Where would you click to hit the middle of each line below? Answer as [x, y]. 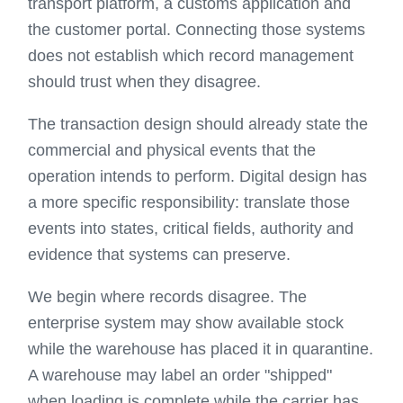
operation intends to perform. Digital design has [198, 176]
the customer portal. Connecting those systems [197, 30]
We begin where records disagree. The [168, 297]
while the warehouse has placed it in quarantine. [201, 349]
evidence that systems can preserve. [160, 255]
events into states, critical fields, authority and [191, 228]
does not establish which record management [191, 56]
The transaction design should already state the [198, 124]
